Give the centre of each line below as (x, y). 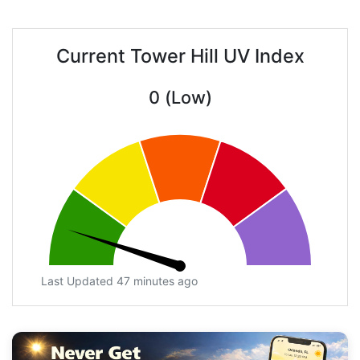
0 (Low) (180, 98)
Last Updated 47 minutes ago (119, 281)
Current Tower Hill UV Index (180, 56)
